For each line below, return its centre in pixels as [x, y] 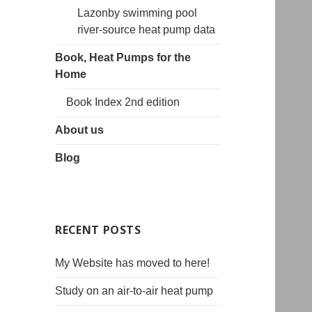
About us [80, 130]
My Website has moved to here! [133, 263]
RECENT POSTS [98, 230]
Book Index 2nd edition [123, 102]
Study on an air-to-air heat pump [134, 291]
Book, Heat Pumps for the [123, 58]
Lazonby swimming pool [138, 13]
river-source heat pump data [147, 30]
